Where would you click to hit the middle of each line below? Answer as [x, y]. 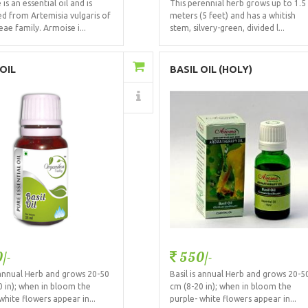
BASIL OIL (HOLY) [211, 69]
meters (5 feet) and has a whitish [233, 16]
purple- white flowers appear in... [233, 298]
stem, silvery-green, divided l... [228, 28]
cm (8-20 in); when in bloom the [231, 286]
